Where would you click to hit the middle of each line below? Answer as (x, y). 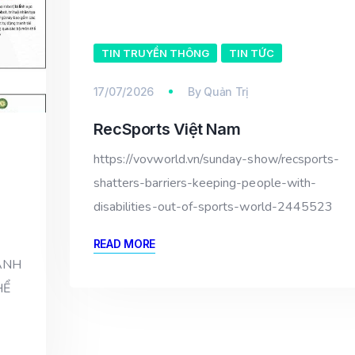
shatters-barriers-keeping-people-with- (205, 183)
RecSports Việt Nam (167, 130)
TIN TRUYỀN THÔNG (155, 53)
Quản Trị (226, 92)
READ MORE (124, 244)
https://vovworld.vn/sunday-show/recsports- (216, 160)
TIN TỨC (251, 53)
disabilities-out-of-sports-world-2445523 (213, 207)
